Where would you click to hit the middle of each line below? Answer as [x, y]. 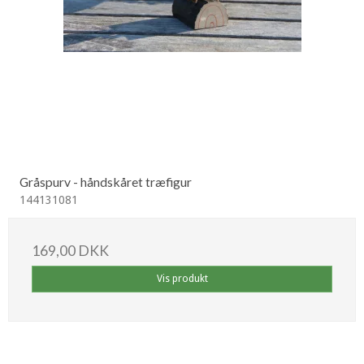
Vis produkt [182, 279]
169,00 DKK [70, 251]
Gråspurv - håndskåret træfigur [106, 182]
